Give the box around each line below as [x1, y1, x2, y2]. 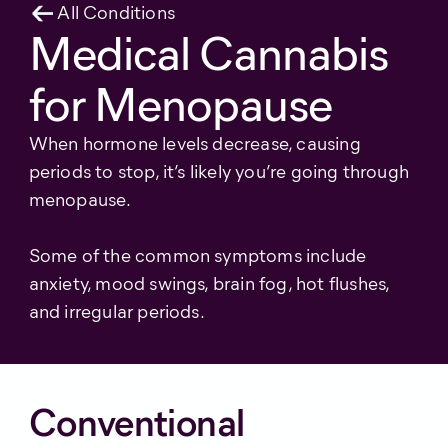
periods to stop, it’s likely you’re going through [28, 159, 410, 183]
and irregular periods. [28, 299, 205, 323]
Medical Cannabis [28, 23, 389, 82]
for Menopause [28, 74, 333, 133]
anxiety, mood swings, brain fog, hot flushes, [28, 271, 390, 295]
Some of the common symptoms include [28, 243, 367, 267]
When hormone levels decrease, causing [28, 131, 361, 155]
